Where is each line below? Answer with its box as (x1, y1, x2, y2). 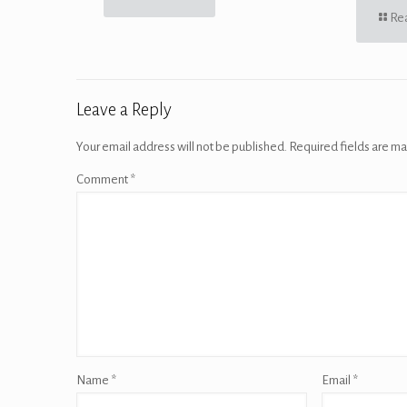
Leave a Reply (76, 99, 172, 119)
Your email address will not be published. (76, 139, 287, 154)
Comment (76, 172, 130, 186)
